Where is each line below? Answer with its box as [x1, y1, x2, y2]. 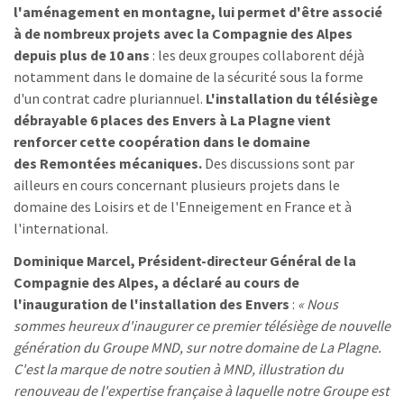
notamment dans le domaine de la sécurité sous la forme [14, 68, 363, 86]
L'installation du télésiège [203, 89, 378, 107]
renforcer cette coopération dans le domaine [14, 133, 310, 151]
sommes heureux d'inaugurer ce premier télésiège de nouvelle [14, 317, 390, 335]
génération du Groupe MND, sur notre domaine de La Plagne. [14, 338, 381, 356]
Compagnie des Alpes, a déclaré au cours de [14, 273, 299, 291]
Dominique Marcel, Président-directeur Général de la [14, 252, 356, 270]
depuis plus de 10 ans [14, 46, 150, 64]
